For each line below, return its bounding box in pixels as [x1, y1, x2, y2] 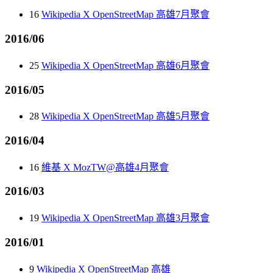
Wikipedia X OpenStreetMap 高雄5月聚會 [41, 111, 210, 122]
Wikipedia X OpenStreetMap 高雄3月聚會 [41, 213, 210, 224]
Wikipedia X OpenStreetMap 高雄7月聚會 [41, 9, 210, 20]
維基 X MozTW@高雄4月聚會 [41, 161, 169, 172]
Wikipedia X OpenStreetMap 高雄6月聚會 [41, 60, 210, 71]
